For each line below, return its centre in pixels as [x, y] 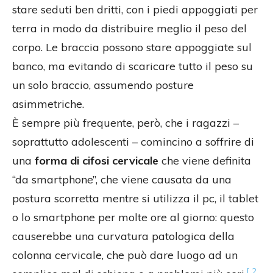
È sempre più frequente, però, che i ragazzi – [126, 123]
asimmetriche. [48, 104]
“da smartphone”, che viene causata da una [122, 180]
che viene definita [205, 161]
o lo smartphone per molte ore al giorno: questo [133, 218]
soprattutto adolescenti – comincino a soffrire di [133, 142]
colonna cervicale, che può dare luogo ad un [125, 255]
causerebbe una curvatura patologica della [123, 236]
